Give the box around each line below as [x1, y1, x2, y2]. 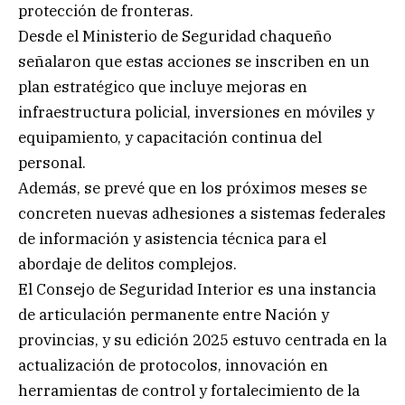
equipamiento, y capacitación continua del [18, 127, 322, 148]
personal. [18, 153, 86, 174]
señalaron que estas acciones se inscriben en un [18, 52, 370, 72]
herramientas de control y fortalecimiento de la [18, 381, 360, 401]
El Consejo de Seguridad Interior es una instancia [18, 279, 376, 300]
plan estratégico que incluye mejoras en [18, 77, 307, 98]
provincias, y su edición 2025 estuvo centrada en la [18, 330, 387, 351]
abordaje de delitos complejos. [18, 254, 237, 275]
